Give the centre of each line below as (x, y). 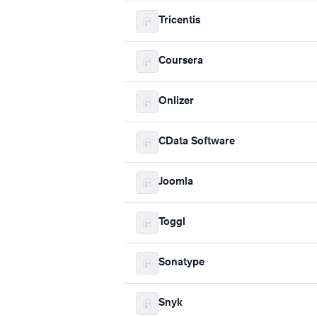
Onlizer (176, 102)
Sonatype (181, 263)
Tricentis (179, 21)
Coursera (181, 61)
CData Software (197, 142)
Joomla (176, 182)
